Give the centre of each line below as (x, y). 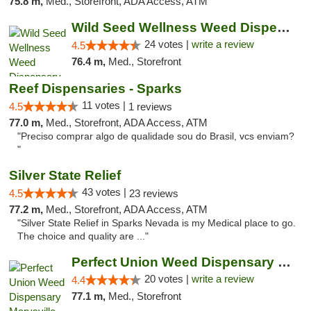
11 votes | (105, 105)
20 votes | (168, 279)
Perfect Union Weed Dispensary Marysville (284, 262)
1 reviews (150, 107)
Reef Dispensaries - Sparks (95, 89)
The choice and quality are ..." (83, 236)
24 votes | (168, 44)
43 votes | (106, 192)
